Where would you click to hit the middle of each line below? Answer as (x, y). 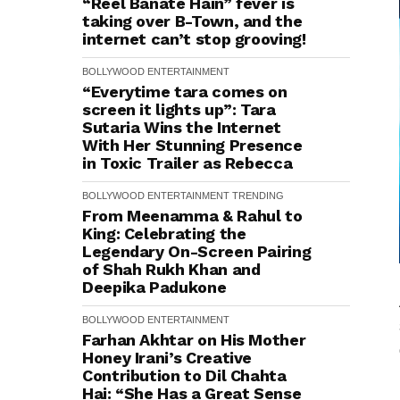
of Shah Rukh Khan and (171, 269)
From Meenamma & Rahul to (192, 216)
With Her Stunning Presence (192, 145)
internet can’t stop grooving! (194, 39)
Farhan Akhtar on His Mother (194, 340)
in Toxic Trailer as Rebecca (187, 163)
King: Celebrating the (164, 233)
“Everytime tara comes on (185, 92)
